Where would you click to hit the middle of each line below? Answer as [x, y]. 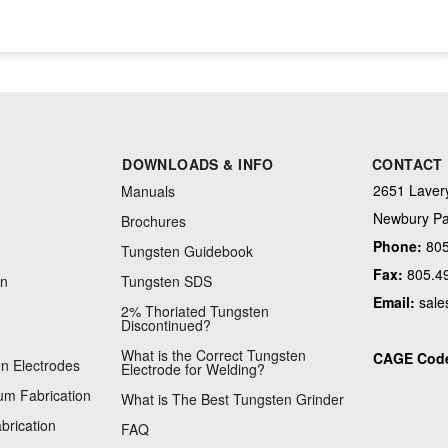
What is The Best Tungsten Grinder [233, 399]
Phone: [397, 246]
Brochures [154, 221]
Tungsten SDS [167, 281]
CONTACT [407, 164]
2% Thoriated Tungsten [195, 311]
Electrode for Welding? [193, 369]
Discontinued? [166, 325]
